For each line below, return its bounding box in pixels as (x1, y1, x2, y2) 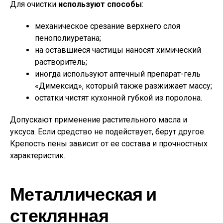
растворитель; (35, 57, 87, 67)
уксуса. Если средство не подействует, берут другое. (10, 127, 206, 136)
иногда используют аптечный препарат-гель (35, 69, 201, 79)
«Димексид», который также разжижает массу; (35, 81, 212, 91)
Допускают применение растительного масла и (10, 115, 187, 124)
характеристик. (10, 151, 65, 160)
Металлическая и (10, 182, 157, 207)
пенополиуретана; (35, 33, 101, 43)
